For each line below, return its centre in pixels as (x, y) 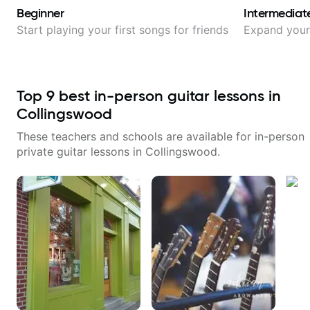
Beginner (40, 13)
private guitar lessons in (81, 152)
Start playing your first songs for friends (122, 30)
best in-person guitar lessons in (168, 96)
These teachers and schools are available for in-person (161, 136)
